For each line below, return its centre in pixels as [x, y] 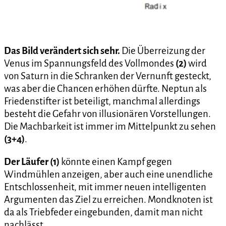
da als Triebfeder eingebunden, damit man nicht [103, 212]
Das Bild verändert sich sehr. [63, 50]
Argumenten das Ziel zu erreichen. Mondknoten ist [108, 200]
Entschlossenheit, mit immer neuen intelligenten [105, 187]
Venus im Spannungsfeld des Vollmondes [90, 63]
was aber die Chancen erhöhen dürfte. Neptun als [105, 88]
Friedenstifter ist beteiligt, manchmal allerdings [102, 101]
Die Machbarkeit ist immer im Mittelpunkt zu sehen [110, 126]
